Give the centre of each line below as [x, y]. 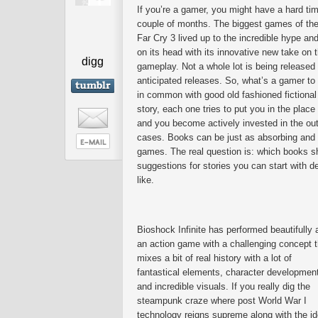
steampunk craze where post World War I [222, 301]
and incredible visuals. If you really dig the [224, 286]
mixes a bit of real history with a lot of [214, 258]
